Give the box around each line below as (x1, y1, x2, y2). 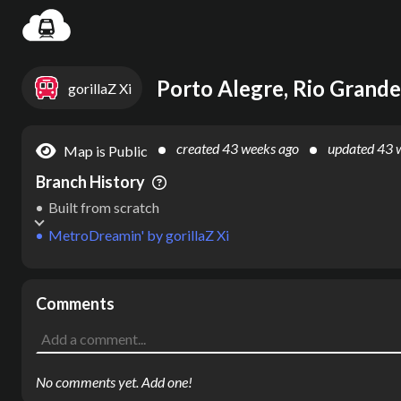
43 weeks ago (222, 140, 299, 157)
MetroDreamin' (48, 226, 144, 243)
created (176, 140, 222, 157)
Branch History (36, 172, 145, 192)
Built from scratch (48, 199, 159, 216)
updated (328, 140, 377, 157)
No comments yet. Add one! (36, 373, 192, 390)
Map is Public (64, 141, 148, 159)
